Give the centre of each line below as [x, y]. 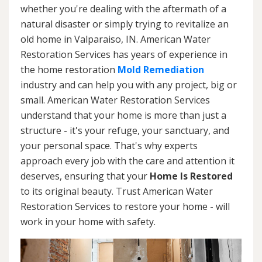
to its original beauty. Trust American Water [117, 191]
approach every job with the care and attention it [127, 161]
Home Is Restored [191, 176]
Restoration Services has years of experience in [124, 54]
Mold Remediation [161, 69]
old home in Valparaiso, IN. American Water [116, 39]
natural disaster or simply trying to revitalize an [125, 24]
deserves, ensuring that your [85, 176]
